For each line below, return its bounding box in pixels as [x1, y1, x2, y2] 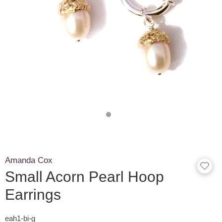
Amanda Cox [5, 156, 53, 165]
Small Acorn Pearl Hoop [5, 168, 164, 185]
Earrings [5, 186, 61, 203]
